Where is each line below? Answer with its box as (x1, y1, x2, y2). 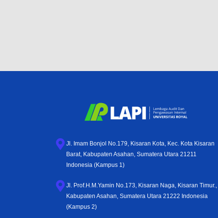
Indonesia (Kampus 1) (66, 162, 125, 168)
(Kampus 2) (66, 203, 97, 210)
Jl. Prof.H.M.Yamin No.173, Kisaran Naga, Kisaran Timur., (66, 182, 217, 189)
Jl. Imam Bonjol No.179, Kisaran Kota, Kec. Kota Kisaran (66, 140, 215, 147)
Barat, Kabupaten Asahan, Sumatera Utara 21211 (66, 151, 197, 158)
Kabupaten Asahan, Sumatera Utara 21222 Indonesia (66, 193, 208, 200)
